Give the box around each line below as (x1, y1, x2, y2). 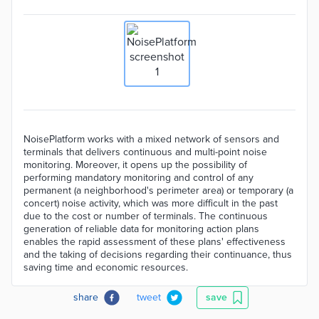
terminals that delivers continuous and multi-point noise (23, 146, 267, 158)
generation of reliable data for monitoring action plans (23, 223, 259, 235)
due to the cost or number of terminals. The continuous (23, 210, 268, 222)
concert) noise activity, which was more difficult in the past (23, 197, 278, 209)
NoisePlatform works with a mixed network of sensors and (23, 133, 279, 145)
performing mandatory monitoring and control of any (23, 172, 253, 184)
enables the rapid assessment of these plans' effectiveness (23, 236, 286, 248)
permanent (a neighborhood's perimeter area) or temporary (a (23, 184, 293, 197)
